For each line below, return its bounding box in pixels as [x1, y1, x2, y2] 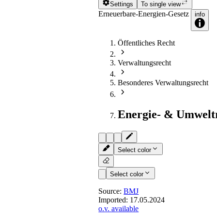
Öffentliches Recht [118, 38, 175, 47]
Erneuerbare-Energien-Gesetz [98, 9, 191, 18]
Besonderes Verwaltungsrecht [118, 78, 209, 87]
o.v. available [98, 204, 139, 213]
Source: [98, 187, 124, 196]
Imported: [98, 196, 130, 204]
